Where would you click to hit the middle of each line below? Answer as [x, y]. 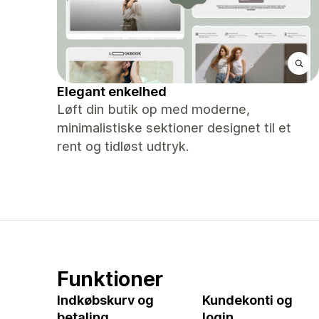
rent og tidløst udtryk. [123, 146]
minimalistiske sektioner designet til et [174, 128]
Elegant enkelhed [112, 91]
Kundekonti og [247, 300]
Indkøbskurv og [105, 300]
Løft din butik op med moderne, [153, 109]
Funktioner [110, 279]
